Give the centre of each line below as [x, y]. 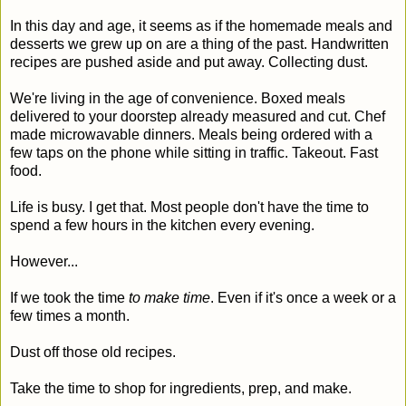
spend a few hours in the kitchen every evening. [164, 225]
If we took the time [69, 297]
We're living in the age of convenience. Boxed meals [178, 98]
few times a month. [72, 315]
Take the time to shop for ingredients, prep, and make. [183, 388]
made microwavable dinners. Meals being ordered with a [191, 134]
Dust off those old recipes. [95, 352]
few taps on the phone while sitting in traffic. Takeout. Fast [194, 152]
